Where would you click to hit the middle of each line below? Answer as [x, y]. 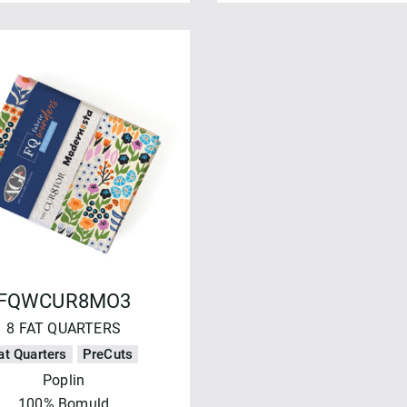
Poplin [64, 381]
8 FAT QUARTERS [64, 329]
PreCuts [108, 355]
